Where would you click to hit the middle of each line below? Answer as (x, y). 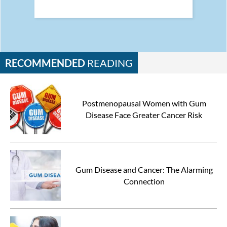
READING (109, 63)
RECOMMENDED (45, 63)
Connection (144, 181)
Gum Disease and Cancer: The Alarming (144, 169)
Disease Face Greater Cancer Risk (144, 115)
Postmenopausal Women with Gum (144, 103)
